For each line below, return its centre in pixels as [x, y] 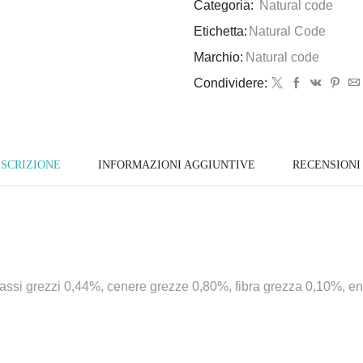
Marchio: [218, 57]
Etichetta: [220, 31]
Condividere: [231, 83]
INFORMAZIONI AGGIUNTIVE [177, 164]
